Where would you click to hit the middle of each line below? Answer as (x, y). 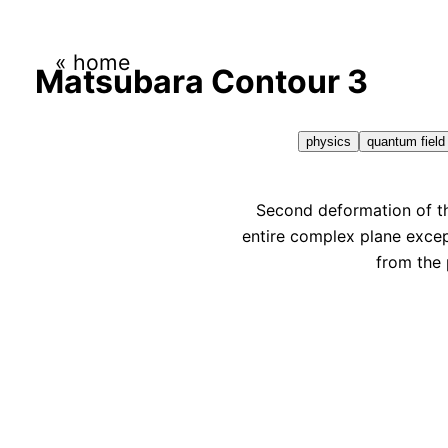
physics (328, 141)
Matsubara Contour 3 (201, 82)
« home (92, 62)
